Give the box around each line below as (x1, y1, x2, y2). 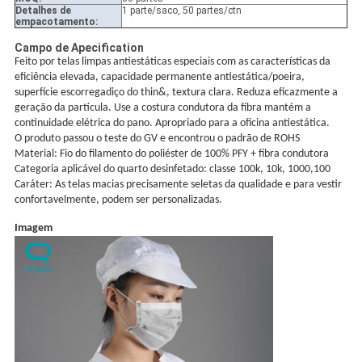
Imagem (14, 222, 53, 235)
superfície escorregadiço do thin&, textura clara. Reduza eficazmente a (14, 86, 338, 99)
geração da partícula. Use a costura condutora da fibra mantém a (14, 102, 311, 115)
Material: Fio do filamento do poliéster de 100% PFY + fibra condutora (14, 148, 329, 161)
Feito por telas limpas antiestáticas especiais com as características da (14, 56, 330, 69)
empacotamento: (15, 16, 98, 28)
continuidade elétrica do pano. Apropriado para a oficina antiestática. (14, 117, 330, 130)
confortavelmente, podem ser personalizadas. (14, 194, 222, 207)
